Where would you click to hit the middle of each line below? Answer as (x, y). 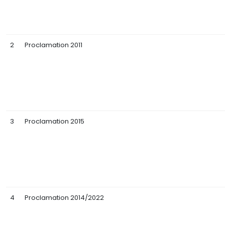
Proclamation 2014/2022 (64, 198)
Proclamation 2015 (54, 121)
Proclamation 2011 (53, 45)
